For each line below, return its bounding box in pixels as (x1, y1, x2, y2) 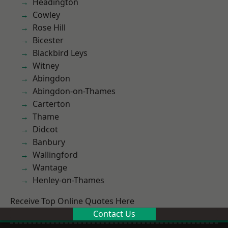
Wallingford (33, 149, 78, 160)
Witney (33, 60, 59, 71)
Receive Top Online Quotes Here (10, 195, 134, 207)
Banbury (33, 136, 65, 148)
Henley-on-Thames (33, 175, 105, 186)
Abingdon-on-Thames (33, 85, 116, 97)
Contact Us (93, 208, 135, 219)
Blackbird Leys (33, 47, 88, 59)
